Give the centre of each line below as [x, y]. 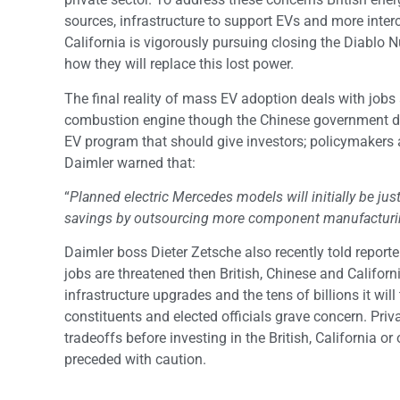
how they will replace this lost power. [179, 64]
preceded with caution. [135, 360]
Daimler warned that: [130, 162]
